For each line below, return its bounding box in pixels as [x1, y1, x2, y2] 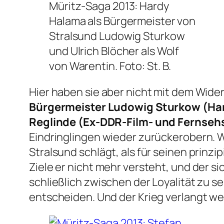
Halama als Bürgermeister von [49, 13, 196, 29]
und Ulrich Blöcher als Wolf [49, 43, 179, 59]
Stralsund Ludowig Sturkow [49, 28, 185, 44]
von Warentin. [49, 58, 119, 74]
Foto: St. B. [119, 58, 171, 74]
